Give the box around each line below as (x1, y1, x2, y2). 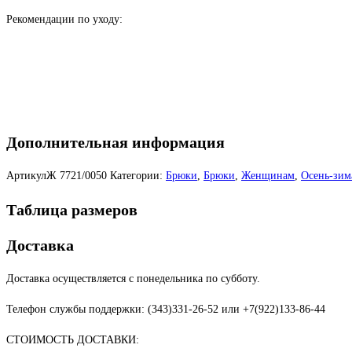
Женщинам (241, 170, 295, 182)
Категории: (110, 170, 163, 182)
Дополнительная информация (6, 133, 225, 151)
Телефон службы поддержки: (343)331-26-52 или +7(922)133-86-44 (6, 303, 325, 316)
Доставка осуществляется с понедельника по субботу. (6, 273, 260, 285)
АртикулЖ (6, 170, 60, 182)
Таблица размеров (6, 200, 137, 218)
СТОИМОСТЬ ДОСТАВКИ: (6, 334, 139, 346)
